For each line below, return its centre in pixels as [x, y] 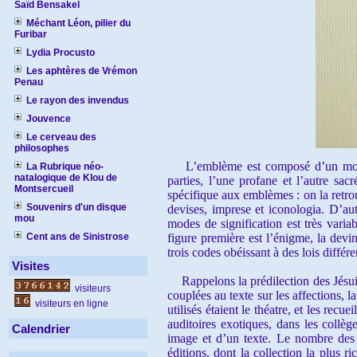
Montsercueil [44, 189]
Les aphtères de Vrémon [82, 71]
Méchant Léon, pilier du [78, 23]
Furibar [31, 34]
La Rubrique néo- [65, 167]
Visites [31, 266]
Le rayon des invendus [78, 100]
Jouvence [49, 119]
